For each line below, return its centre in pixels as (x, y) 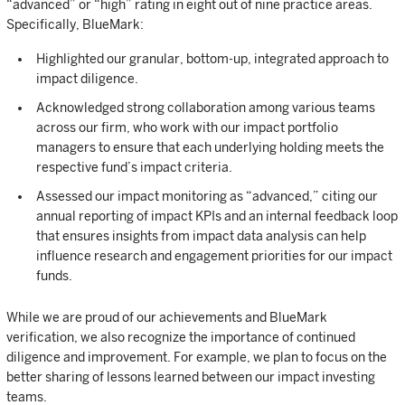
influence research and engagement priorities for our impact (214, 256)
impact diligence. (87, 79)
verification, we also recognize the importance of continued (181, 337)
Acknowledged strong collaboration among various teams (206, 108)
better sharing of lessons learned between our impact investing (191, 377)
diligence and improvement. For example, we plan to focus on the (197, 357)
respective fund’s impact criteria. (134, 167)
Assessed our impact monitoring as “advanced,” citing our (207, 196)
